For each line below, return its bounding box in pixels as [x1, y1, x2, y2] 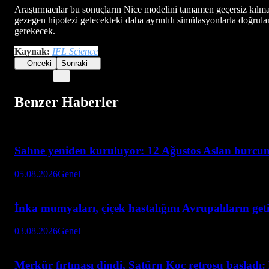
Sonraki [61, 58, 88, 68]
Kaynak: [14, 46, 50, 56]
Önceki [27, 58, 52, 68]
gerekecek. [14, 25, 55, 36]
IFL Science [52, 46, 98, 56]
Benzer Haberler [14, 94, 119, 110]
